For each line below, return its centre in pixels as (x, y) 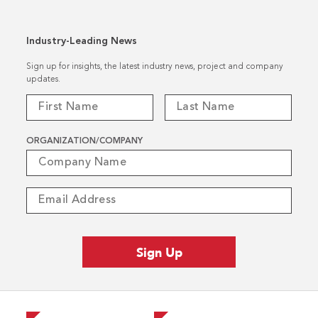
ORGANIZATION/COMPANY (85, 141)
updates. (44, 79)
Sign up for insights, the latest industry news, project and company (155, 66)
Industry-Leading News (82, 41)
